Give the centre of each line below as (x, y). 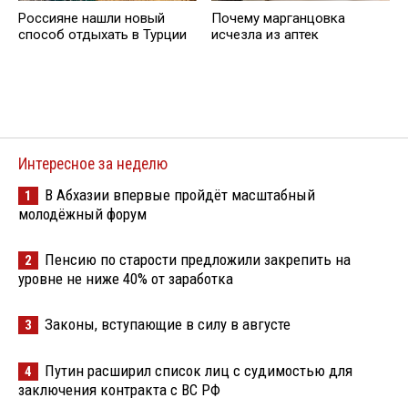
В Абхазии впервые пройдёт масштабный (180, 194)
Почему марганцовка (278, 19)
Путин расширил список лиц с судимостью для (199, 370)
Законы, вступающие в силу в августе (168, 324)
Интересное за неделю (93, 163)
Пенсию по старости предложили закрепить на (198, 259)
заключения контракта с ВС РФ (119, 389)
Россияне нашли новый (92, 19)
